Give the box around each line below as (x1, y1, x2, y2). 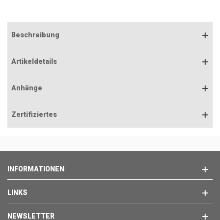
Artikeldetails (11, 57, 57, 66)
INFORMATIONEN (7, 165, 64, 173)
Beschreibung (11, 31, 59, 39)
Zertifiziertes (11, 110, 57, 119)
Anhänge (11, 84, 42, 92)
